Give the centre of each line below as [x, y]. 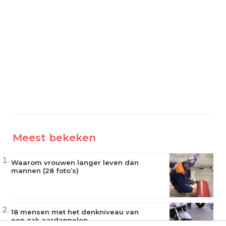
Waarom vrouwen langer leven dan [75, 163]
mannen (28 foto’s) [45, 171]
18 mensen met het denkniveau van [75, 212]
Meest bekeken [54, 138]
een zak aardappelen [49, 220]
